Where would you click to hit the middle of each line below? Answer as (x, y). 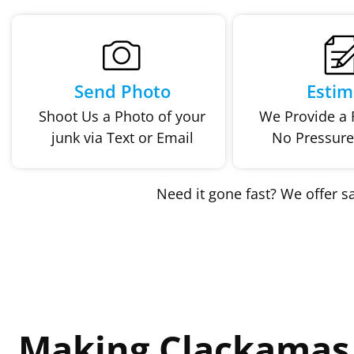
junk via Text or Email (122, 138)
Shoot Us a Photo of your (122, 117)
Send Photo (122, 91)
